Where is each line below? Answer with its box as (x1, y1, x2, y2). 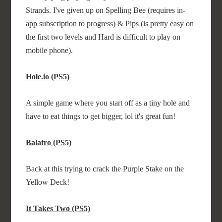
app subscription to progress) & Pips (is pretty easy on (26, 19, 194, 28)
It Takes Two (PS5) (26, 204, 91, 213)
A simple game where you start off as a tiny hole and (26, 99, 190, 107)
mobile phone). (26, 46, 73, 55)
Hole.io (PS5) (26, 72, 70, 81)
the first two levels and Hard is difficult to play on (26, 33, 181, 41)
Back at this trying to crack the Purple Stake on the (26, 165, 184, 173)
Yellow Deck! (26, 178, 70, 186)
